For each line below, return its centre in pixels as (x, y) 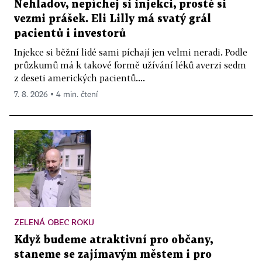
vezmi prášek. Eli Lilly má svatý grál (113, 19)
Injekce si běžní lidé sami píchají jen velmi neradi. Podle (131, 52)
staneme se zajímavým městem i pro (113, 254)
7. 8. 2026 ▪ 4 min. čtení (56, 94)
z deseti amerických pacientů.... (80, 77)
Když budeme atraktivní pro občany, (113, 240)
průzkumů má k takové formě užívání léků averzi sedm (130, 65)
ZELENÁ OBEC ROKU (54, 222)
